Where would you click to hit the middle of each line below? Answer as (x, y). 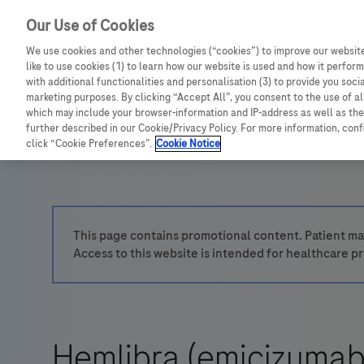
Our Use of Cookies (90, 26)
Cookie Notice (188, 144)
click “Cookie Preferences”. (89, 144)
